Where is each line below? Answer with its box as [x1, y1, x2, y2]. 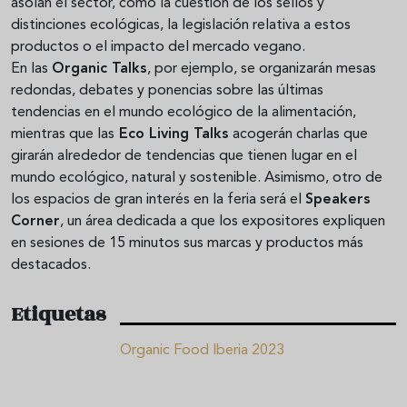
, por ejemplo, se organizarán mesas [147, 61, 376, 76]
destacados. [11, 257, 91, 273]
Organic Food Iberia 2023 [120, 342, 284, 358]
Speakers [305, 192, 371, 207]
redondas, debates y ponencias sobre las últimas [11, 83, 323, 98]
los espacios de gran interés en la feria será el [11, 192, 305, 207]
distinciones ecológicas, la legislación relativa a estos [11, 17, 351, 33]
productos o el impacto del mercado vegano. [11, 39, 305, 55]
